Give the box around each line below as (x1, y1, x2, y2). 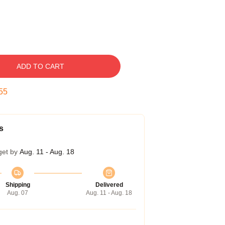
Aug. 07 (7, 189, 28, 196)
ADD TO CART (16, 62, 64, 70)
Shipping (5, 181, 30, 188)
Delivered (95, 181, 123, 188)
